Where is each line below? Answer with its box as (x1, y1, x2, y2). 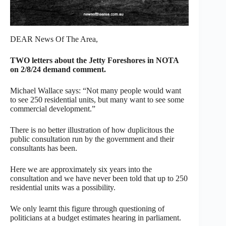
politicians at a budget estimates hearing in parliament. (10, 213, 181, 222)
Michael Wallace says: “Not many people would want (10, 86, 181, 95)
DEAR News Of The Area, (10, 34, 98, 43)
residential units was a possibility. (10, 183, 116, 192)
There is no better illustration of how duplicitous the (10, 125, 174, 134)
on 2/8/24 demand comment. (10, 65, 106, 74)
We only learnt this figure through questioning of (10, 204, 164, 213)
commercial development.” (10, 104, 95, 113)
